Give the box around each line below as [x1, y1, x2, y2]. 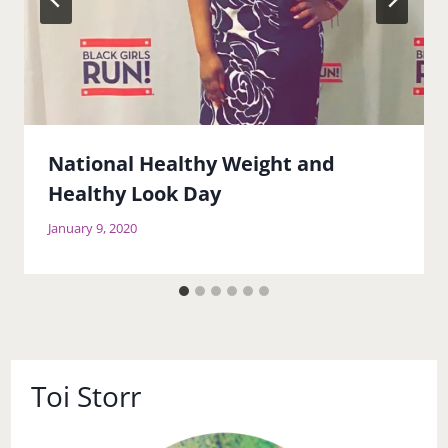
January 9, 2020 [48, 218, 137, 237]
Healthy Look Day [48, 180, 221, 208]
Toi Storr [31, 376, 142, 415]
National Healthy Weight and [48, 150, 335, 178]
